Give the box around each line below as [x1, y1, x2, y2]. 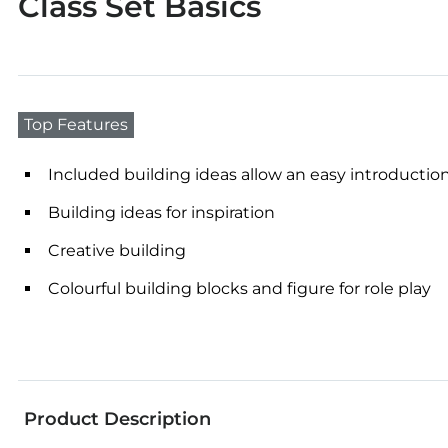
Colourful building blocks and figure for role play [48, 279, 431, 299]
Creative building [48, 241, 186, 261]
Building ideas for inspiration [48, 203, 275, 223]
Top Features [24, 115, 128, 135]
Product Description [24, 408, 211, 431]
